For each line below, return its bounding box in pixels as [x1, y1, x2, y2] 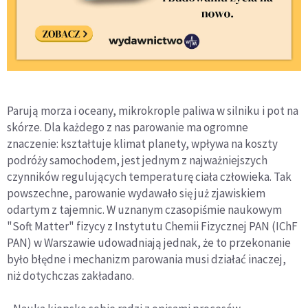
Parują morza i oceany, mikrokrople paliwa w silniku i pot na [7, 103, 298, 119]
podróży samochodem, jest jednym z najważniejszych [7, 153, 267, 168]
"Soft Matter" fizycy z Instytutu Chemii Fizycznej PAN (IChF [7, 219, 298, 234]
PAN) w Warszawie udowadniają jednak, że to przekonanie [7, 235, 291, 251]
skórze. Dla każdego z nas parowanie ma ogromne [7, 120, 248, 135]
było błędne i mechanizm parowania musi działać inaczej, [7, 252, 286, 267]
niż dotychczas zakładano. [7, 268, 134, 284]
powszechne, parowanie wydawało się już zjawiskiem [7, 186, 265, 201]
